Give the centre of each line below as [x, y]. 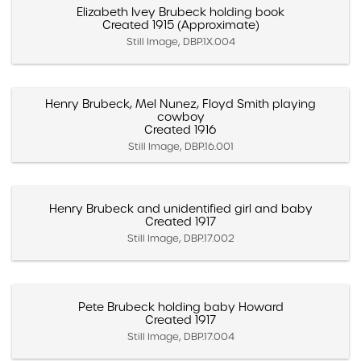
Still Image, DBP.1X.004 [180, 41]
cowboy [180, 116]
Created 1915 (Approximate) [180, 25]
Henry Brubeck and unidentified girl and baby [180, 208]
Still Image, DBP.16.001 [180, 146]
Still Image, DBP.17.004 [180, 336]
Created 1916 [180, 129]
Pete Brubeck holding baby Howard [180, 307]
